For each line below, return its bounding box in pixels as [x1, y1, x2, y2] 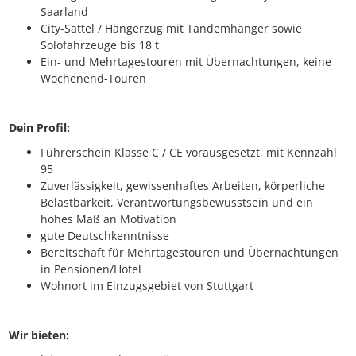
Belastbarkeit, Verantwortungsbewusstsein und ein [41, 195, 313, 211]
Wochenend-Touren [41, 71, 149, 87]
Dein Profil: [9, 120, 73, 136]
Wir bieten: [9, 327, 69, 343]
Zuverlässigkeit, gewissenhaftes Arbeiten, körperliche [41, 178, 325, 194]
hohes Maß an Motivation [41, 211, 176, 227]
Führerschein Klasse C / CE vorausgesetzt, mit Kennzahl [41, 145, 337, 161]
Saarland [41, 4, 88, 20]
